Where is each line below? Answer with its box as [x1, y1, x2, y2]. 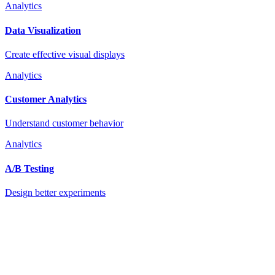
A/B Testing [5, 163, 54, 174]
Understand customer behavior [5, 118, 123, 129]
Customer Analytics [5, 94, 87, 105]
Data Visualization [5, 25, 81, 36]
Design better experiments [5, 187, 106, 198]
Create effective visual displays [5, 48, 125, 60]
